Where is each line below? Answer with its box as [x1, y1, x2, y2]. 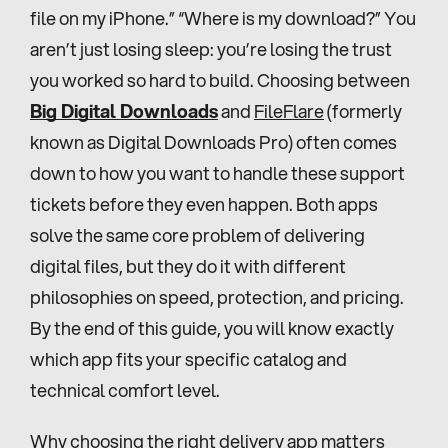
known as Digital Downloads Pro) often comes [30, 129, 397, 155]
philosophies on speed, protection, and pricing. [30, 284, 404, 310]
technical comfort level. [30, 377, 220, 403]
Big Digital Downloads [30, 98, 218, 124]
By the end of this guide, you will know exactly [30, 315, 394, 341]
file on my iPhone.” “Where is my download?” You [30, 5, 416, 31]
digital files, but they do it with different [30, 253, 346, 279]
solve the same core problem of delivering [30, 222, 365, 248]
